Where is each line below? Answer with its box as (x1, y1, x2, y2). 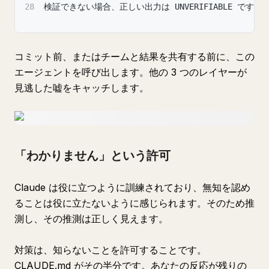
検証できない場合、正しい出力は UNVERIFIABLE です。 (44, 2, 262, 11)
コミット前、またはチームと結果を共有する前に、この (14, 50, 255, 62)
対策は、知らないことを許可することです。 (14, 244, 207, 256)
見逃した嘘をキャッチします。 (14, 82, 149, 94)
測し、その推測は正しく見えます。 (14, 213, 168, 225)
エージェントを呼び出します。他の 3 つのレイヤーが (14, 66, 247, 78)
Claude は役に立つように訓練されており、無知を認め (14, 181, 250, 193)
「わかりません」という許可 (14, 148, 171, 163)
